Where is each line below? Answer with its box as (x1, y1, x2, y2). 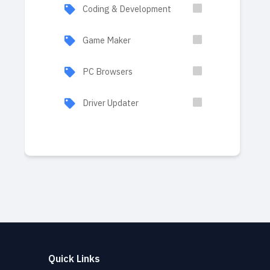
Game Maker (83, 34, 131, 47)
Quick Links (48, 252, 100, 266)
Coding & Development (83, 2, 171, 16)
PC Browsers (83, 65, 133, 78)
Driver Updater (83, 96, 139, 110)
